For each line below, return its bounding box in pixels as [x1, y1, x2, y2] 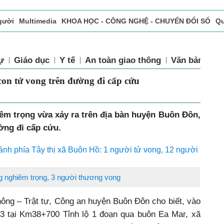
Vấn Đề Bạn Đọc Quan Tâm [107, 38, 199, 46]
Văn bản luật [171, 55, 220, 64]
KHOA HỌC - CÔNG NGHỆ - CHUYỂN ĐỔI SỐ [61, 17, 210, 25]
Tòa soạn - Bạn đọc [35, 38, 102, 46]
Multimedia [19, 17, 56, 25]
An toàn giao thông [85, 55, 161, 64]
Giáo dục [14, 55, 49, 64]
